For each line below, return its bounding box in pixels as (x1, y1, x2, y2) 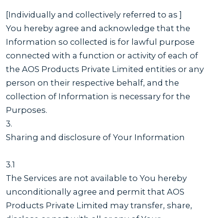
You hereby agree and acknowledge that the (6, 23, 190, 33)
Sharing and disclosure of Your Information (6, 132, 185, 142)
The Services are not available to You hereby (6, 173, 187, 183)
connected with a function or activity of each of (6, 50, 198, 60)
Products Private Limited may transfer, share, (6, 200, 192, 210)
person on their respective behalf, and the (6, 77, 179, 88)
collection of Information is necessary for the (6, 91, 190, 101)
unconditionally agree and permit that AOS (6, 186, 184, 197)
